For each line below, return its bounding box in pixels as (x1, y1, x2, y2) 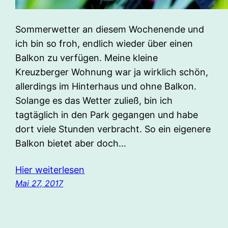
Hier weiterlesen (15, 164, 85, 175)
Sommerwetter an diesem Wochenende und (15, 23, 205, 35)
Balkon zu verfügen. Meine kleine (15, 52, 158, 63)
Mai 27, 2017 (15, 178, 64, 188)
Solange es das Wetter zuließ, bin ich (15, 95, 173, 106)
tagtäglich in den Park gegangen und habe (15, 109, 198, 120)
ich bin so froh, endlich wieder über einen (15, 38, 193, 49)
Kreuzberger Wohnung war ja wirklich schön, (15, 66, 209, 77)
